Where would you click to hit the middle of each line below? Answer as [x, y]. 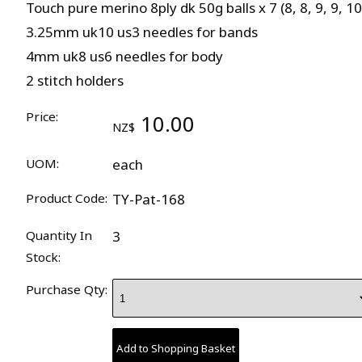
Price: [42, 116]
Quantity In [59, 236]
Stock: [43, 257]
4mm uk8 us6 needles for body [124, 56]
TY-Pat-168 [148, 199]
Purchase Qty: [67, 290]
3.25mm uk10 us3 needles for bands [142, 32]
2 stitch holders [75, 80]
